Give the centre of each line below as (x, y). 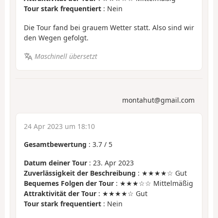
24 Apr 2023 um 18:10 (59, 126)
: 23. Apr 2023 (110, 163)
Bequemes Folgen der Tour (69, 183)
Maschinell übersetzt (66, 56)
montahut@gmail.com (158, 100)
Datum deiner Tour (55, 163)
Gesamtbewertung (55, 144)
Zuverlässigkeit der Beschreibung (80, 173)
